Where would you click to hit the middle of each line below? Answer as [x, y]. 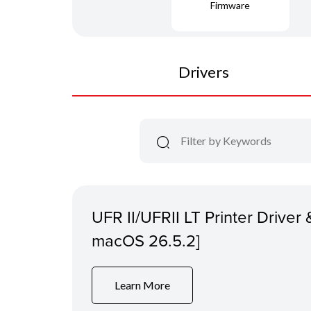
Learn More [142, 285]
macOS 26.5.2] [146, 240]
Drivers [203, 72]
